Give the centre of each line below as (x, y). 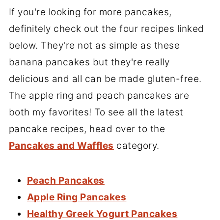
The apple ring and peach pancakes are (99, 95)
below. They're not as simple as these (94, 45)
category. (137, 145)
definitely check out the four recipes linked (106, 28)
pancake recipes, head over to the (87, 129)
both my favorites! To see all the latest (96, 112)
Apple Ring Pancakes (77, 197)
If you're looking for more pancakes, (90, 12)
